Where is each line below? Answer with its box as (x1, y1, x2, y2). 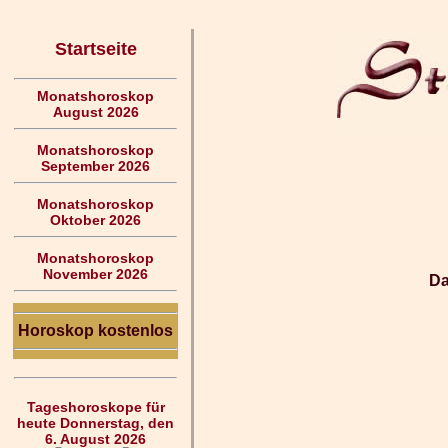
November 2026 (43, 266, 148, 282)
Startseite (54, 39, 137, 59)
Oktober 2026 (50, 212, 141, 228)
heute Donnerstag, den (17, 415, 174, 431)
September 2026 (41, 158, 150, 174)
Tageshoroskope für (26, 399, 165, 415)
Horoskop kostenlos (18, 322, 173, 339)
